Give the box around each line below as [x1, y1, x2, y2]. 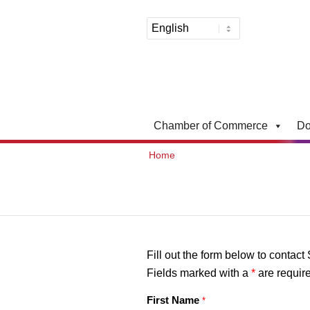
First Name [147, 295, 202, 307]
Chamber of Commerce [153, 120, 268, 131]
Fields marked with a [147, 266, 251, 279]
